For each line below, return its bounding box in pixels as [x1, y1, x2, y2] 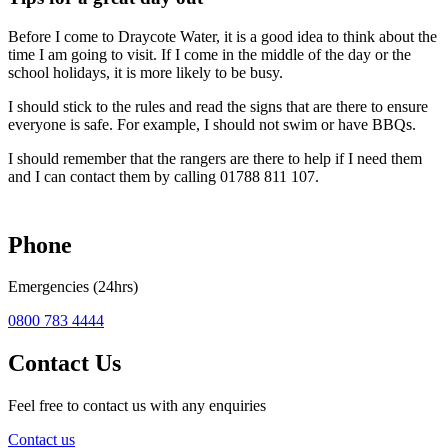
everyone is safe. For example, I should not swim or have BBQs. [8, 115, 420, 133]
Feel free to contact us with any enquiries [8, 397, 266, 415]
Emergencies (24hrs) [8, 278, 138, 296]
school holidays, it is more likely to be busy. [8, 63, 287, 81]
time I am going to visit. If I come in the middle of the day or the [8, 45, 411, 63]
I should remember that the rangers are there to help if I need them [8, 149, 422, 167]
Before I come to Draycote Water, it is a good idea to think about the [8, 27, 437, 45]
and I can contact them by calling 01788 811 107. [8, 167, 319, 185]
